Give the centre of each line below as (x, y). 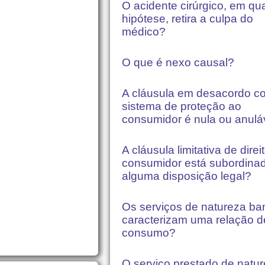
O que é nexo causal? (178, 63)
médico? (144, 32)
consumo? (149, 233)
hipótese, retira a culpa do (188, 19)
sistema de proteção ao (182, 106)
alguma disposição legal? (187, 176)
